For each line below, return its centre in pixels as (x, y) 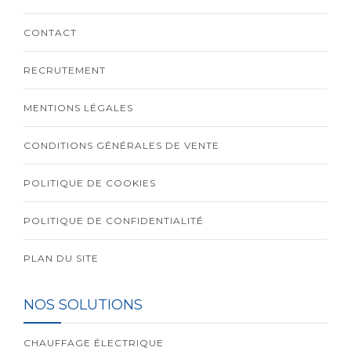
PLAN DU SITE (61, 259)
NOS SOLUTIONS (83, 305)
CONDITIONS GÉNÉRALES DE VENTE (121, 146)
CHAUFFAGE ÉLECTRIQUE (94, 343)
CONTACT (50, 33)
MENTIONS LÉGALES (78, 108)
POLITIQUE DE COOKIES (90, 183)
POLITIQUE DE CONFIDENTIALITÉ (114, 221)
